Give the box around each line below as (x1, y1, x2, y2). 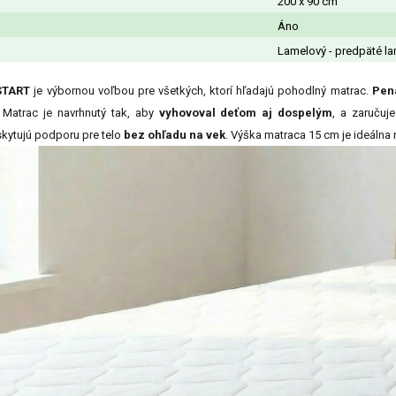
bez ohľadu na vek (124, 128, 225, 142)
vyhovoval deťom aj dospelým (158, 106, 333, 120)
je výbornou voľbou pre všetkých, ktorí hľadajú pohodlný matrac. (30, 84, 372, 98)
